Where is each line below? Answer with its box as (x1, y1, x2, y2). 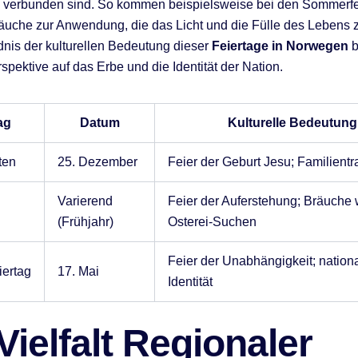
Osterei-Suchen (168, 214, 257, 229)
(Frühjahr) (58, 214, 113, 229)
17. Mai (58, 264, 99, 278)
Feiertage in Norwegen (212, 38, 348, 53)
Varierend (58, 193, 113, 208)
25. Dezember (58, 154, 137, 169)
